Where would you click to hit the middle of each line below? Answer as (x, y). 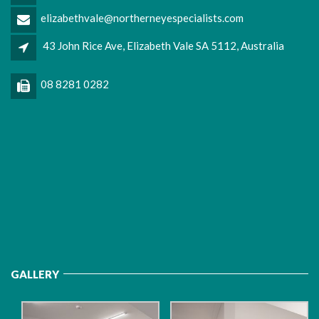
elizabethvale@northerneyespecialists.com (142, 18)
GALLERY (35, 274)
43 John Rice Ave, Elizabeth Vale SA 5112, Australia (163, 46)
